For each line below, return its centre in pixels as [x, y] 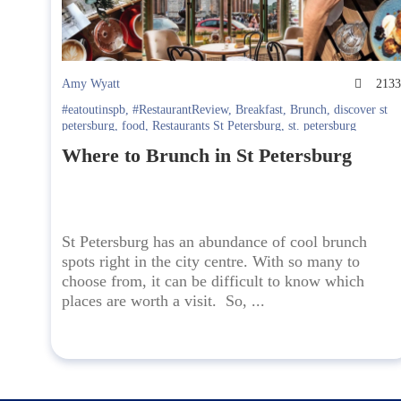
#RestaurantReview [180, 110]
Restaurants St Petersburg [217, 126]
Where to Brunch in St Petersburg [207, 156]
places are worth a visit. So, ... [163, 301]
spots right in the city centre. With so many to [211, 262]
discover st [361, 110]
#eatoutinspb [94, 110]
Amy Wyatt [91, 84]
